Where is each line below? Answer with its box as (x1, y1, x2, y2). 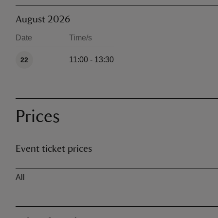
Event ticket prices (16, 144, 92, 154)
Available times (16, 47, 69, 55)
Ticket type (16, 165, 53, 173)
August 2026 (16, 15, 70, 24)
